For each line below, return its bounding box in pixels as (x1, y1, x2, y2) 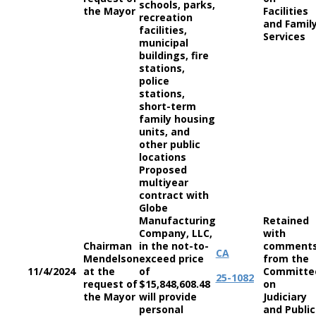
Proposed (138, 163, 187, 176)
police (138, 74, 169, 87)
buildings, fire (138, 49, 209, 62)
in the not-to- (138, 239, 209, 253)
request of (83, 277, 138, 291)
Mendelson (83, 252, 139, 265)
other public (138, 138, 200, 151)
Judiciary (262, 290, 307, 303)
